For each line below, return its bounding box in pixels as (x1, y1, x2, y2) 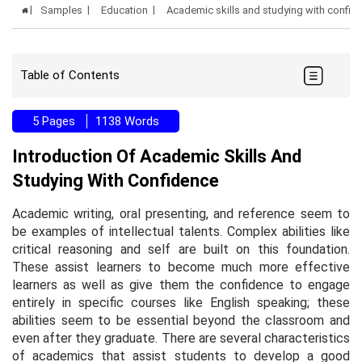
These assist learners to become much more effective (12, 259, 350, 275)
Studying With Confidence (12, 170, 219, 191)
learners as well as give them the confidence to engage (12, 276, 350, 293)
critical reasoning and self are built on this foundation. (12, 241, 350, 257)
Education (101, 3, 148, 16)
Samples (40, 3, 82, 16)
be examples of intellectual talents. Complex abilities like (12, 223, 350, 239)
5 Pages (32, 113, 78, 128)
